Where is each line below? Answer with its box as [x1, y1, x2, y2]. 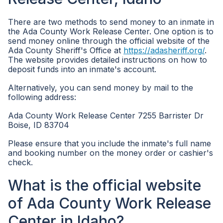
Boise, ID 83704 [8, 120, 69, 130]
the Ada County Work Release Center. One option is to [8, 26, 214, 36]
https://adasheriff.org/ [123, 45, 205, 55]
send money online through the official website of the [8, 36, 210, 46]
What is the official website [8, 176, 201, 194]
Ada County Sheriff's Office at [8, 45, 123, 55]
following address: [8, 92, 76, 102]
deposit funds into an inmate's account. [8, 64, 156, 74]
